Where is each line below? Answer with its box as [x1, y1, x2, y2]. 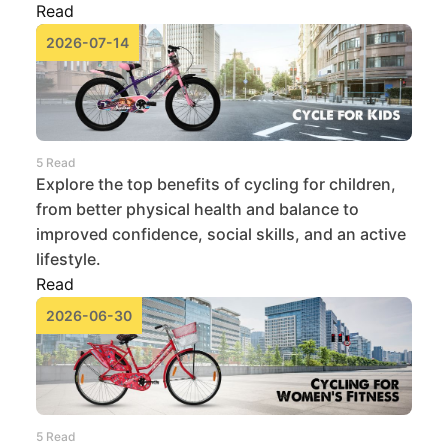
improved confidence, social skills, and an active [36, 224, 406, 245]
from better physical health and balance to [36, 199, 359, 220]
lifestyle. [36, 249, 101, 270]
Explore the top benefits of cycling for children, [36, 174, 396, 195]
